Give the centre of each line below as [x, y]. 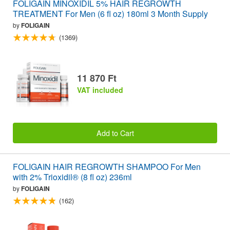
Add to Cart [115, 133]
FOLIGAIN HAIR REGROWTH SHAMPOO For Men [107, 167]
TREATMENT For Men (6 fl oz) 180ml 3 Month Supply [110, 14]
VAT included [100, 90]
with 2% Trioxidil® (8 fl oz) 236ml [72, 177]
